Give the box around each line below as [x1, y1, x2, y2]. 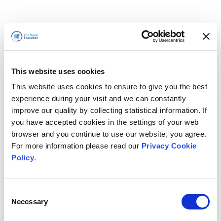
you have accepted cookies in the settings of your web [11, 117, 199, 126]
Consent [3, 187, 31, 196]
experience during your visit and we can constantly [11, 94, 186, 103]
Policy [11, 153, 34, 162]
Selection [3, 199, 34, 208]
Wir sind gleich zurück [56, 194, 165, 206]
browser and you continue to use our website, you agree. [11, 129, 207, 138]
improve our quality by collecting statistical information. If [11, 106, 207, 114]
